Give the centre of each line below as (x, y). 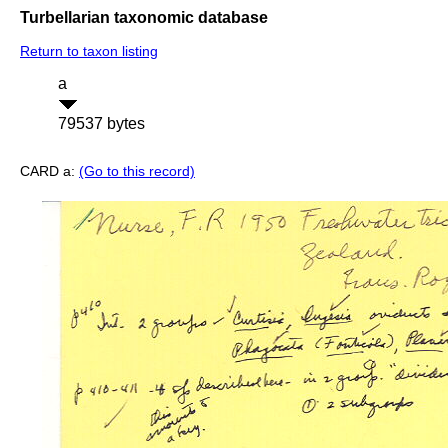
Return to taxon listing (89, 51)
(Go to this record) (137, 171)
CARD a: (49, 171)
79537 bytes (101, 124)
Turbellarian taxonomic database (144, 17)
